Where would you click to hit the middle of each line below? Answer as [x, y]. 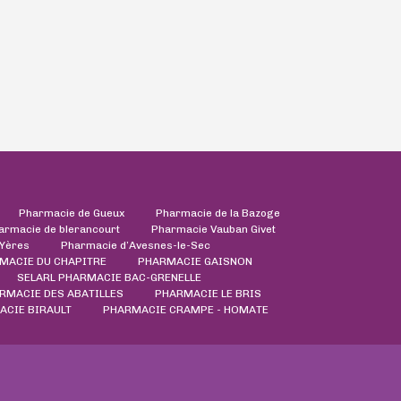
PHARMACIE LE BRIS [208, 293]
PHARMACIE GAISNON [195, 261]
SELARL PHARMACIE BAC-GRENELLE [109, 277]
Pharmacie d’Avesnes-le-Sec [135, 245]
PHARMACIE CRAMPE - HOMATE [186, 309]
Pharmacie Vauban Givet [213, 229]
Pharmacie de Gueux [72, 213]
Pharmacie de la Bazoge [218, 213]
